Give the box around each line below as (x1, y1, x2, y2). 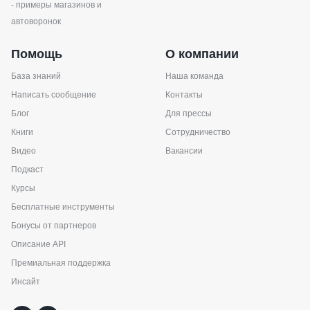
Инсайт (11, 276, 40, 286)
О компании (165, 46, 239, 61)
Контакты (165, 89, 203, 100)
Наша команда (165, 71, 224, 81)
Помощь (11, 46, 62, 61)
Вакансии (165, 145, 203, 156)
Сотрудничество (165, 127, 230, 137)
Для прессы (165, 108, 212, 118)
